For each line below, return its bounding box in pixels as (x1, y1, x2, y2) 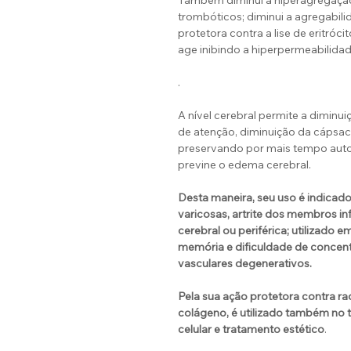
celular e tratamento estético (178, 322, 324, 337)
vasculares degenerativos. (178, 256, 312, 271)
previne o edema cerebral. (178, 157, 311, 172)
